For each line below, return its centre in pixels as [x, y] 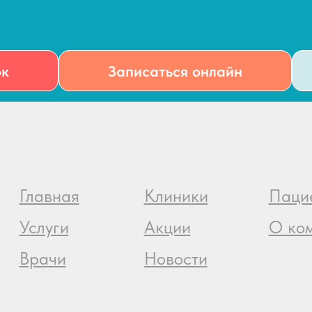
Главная [49, 196]
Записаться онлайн [175, 71]
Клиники [176, 196]
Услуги [44, 227]
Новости [175, 259]
